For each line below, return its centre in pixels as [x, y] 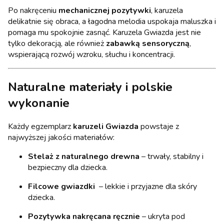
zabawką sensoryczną [148, 44]
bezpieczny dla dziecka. [68, 167]
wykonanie [39, 103]
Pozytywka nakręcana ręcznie [84, 216]
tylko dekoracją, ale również [57, 44]
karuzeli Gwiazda [106, 126]
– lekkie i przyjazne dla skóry [147, 186]
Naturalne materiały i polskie [90, 87]
